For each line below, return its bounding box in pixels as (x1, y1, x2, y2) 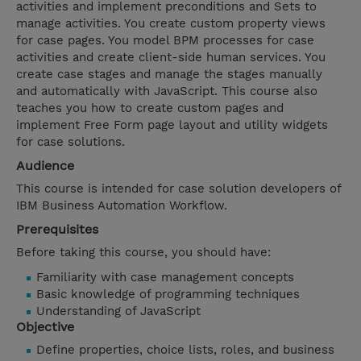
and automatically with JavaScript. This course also (16, 84, 317, 99)
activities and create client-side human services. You (16, 50, 326, 65)
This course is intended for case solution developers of (16, 181, 341, 197)
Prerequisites (16, 222, 98, 238)
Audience (16, 158, 74, 174)
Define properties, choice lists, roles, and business (36, 342, 334, 358)
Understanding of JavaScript (36, 304, 209, 319)
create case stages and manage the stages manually (16, 67, 322, 82)
